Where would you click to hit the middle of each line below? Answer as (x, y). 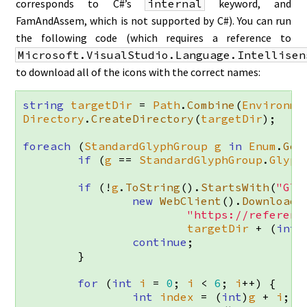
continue (160, 242)
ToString (153, 187)
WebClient (191, 201)
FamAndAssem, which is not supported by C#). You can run (153, 21)
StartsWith (235, 187)
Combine (211, 105)
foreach (47, 146)
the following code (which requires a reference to (153, 38)
